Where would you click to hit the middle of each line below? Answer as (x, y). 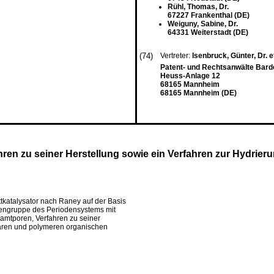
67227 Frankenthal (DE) (209, 15)
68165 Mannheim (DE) (198, 93)
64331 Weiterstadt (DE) (208, 32)
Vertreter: (176, 56)
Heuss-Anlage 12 (190, 76)
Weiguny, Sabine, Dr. (203, 24)
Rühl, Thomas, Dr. (198, 7)
